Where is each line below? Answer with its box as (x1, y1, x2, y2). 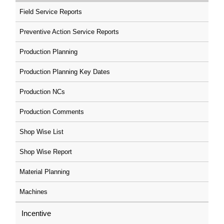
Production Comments (19, 108, 84, 115)
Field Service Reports (19, 8, 82, 15)
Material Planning (19, 168, 69, 175)
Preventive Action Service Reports (19, 28, 119, 35)
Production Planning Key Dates (19, 68, 110, 75)
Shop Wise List (19, 128, 63, 135)
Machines (19, 188, 47, 195)
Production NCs (19, 88, 65, 95)
